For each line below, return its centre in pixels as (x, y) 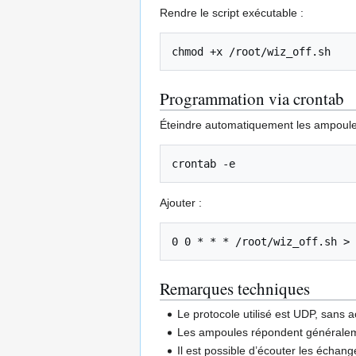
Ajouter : (181, 203)
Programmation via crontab (252, 99)
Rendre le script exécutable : (232, 13)
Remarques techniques (235, 289)
